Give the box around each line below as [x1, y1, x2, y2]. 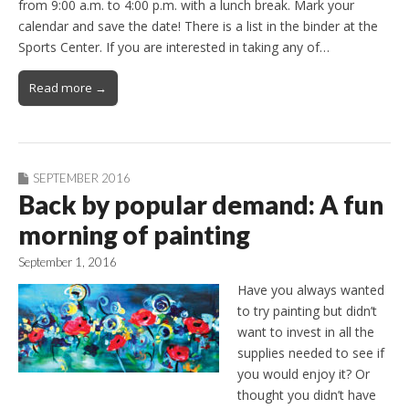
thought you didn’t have [237, 386, 376, 404]
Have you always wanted [237, 281, 384, 299]
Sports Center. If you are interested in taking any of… [18, 38, 330, 57]
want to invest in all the [237, 323, 374, 341]
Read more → [29, 79, 107, 97]
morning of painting [18, 219, 250, 251]
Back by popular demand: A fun [18, 189, 383, 221]
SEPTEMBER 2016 [33, 171, 131, 186]
